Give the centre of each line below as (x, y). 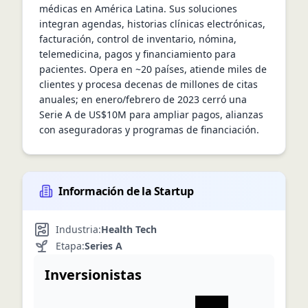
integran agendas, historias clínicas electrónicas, (152, 24)
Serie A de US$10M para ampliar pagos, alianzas (151, 114)
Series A (103, 246)
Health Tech (129, 229)
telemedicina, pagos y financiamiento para (137, 54)
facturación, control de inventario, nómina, (138, 39)
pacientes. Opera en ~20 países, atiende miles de (153, 69)
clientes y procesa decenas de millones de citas (148, 84)
